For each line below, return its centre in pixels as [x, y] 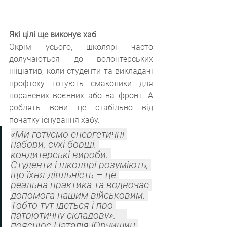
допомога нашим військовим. [79, 195]
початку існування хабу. [54, 120]
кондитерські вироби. [61, 155]
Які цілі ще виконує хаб [53, 35]
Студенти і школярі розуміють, [81, 165]
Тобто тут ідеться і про [63, 205]
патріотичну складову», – [69, 216]
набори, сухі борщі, [55, 145]
